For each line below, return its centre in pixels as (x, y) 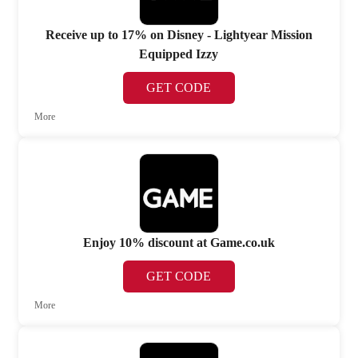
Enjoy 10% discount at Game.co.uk (179, 243)
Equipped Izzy (179, 54)
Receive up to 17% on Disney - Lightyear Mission (179, 34)
